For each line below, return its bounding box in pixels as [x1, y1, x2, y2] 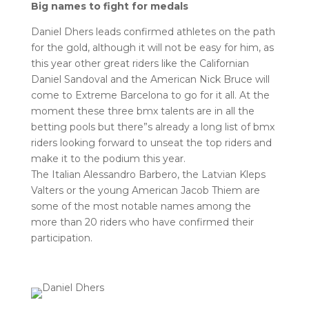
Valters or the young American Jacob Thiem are [30, 184, 260, 197]
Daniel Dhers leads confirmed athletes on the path [30, 26, 275, 38]
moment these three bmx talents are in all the [30, 105, 255, 117]
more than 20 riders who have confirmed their [30, 216, 254, 228]
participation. [30, 232, 92, 244]
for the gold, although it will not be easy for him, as [30, 41, 274, 54]
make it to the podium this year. [30, 152, 186, 165]
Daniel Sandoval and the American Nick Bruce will [30, 73, 270, 86]
